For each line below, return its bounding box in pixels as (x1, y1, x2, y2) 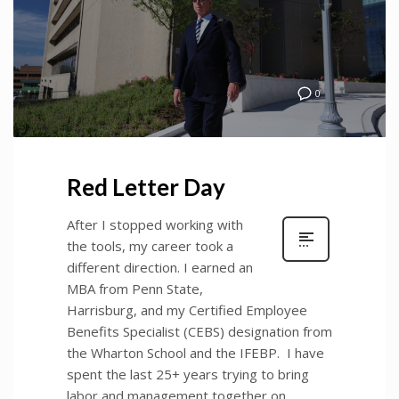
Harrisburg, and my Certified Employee (67, 301, 307, 320)
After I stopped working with (67, 216, 243, 234)
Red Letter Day (67, 173, 225, 202)
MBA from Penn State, (67, 280, 203, 298)
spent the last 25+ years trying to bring (67, 365, 309, 384)
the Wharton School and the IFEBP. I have (67, 344, 324, 362)
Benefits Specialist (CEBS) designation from (67, 322, 332, 341)
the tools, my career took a (67, 237, 233, 256)
